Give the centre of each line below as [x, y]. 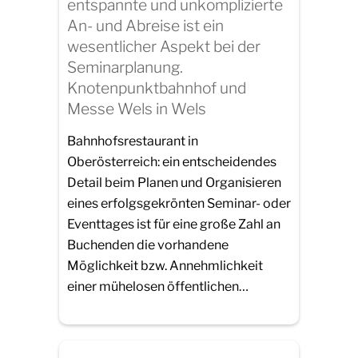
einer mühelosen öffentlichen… [158, 286]
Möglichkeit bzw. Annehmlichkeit [165, 265]
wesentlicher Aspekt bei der [164, 47]
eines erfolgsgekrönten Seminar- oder [179, 203]
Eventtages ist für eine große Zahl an [174, 224]
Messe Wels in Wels [137, 109]
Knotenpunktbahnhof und [157, 88]
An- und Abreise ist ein [145, 26]
